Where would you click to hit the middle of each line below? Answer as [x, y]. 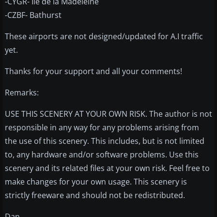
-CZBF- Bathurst [33, 15]
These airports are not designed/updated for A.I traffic [104, 37]
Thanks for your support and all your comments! [93, 71]
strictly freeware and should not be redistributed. [95, 195]
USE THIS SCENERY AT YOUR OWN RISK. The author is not [108, 114]
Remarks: [22, 93]
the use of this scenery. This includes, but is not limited [105, 141]
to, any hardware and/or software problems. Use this [102, 155]
